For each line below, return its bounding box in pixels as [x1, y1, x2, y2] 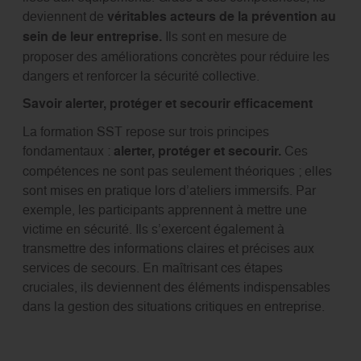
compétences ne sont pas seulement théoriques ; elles [22, 161, 332, 180]
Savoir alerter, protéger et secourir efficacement [22, 93, 313, 113]
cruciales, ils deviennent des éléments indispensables [22, 277, 330, 296]
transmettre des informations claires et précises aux [22, 239, 314, 257]
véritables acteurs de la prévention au [106, 6, 336, 26]
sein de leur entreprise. [22, 27, 165, 46]
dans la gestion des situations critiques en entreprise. [22, 297, 325, 315]
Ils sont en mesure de [164, 27, 287, 45]
